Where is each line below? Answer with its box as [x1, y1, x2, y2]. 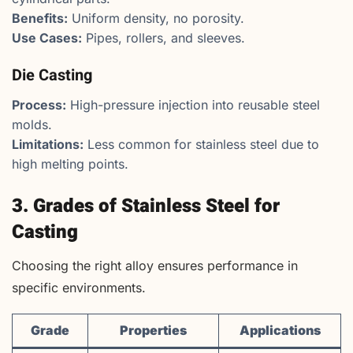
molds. [12, 116, 52, 132]
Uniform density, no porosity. [68, 9, 244, 26]
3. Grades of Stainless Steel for [12, 191, 280, 220]
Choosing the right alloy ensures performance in [12, 257, 298, 273]
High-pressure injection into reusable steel [66, 96, 320, 113]
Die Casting [12, 63, 92, 87]
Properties [120, 322, 187, 339]
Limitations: [12, 136, 84, 152]
